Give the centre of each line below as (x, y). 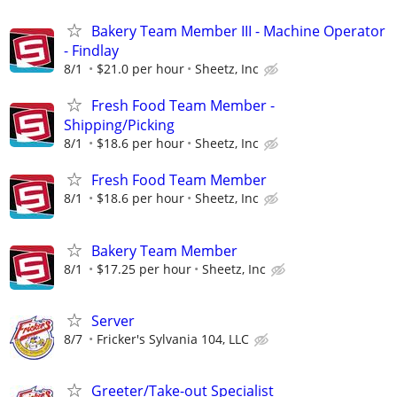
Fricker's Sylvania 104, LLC (173, 339)
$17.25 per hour (144, 269)
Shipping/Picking (119, 125)
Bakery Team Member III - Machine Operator (238, 31)
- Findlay (91, 51)
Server (113, 320)
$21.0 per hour (140, 69)
